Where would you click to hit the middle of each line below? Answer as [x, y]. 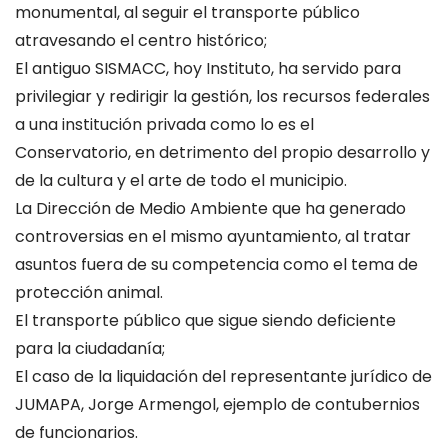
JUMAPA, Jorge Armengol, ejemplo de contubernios [217, 404]
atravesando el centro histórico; [141, 40]
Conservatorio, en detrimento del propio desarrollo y [222, 152]
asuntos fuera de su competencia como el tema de [216, 264]
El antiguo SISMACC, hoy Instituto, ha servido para [208, 68]
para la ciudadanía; [90, 348]
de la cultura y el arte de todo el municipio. [181, 180]
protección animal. [89, 292]
